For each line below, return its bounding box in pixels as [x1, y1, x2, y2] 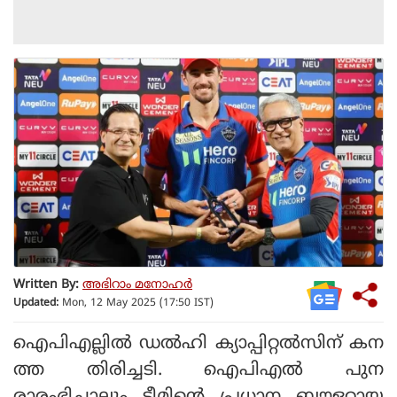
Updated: [13, 297, 58, 311]
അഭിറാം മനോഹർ [82, 277, 192, 293]
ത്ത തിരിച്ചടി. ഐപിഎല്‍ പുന [13, 359, 384, 382]
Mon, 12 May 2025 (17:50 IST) [58, 297, 214, 311]
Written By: [13, 277, 79, 293]
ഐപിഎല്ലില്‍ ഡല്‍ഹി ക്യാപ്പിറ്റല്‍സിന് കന [13, 332, 384, 355]
